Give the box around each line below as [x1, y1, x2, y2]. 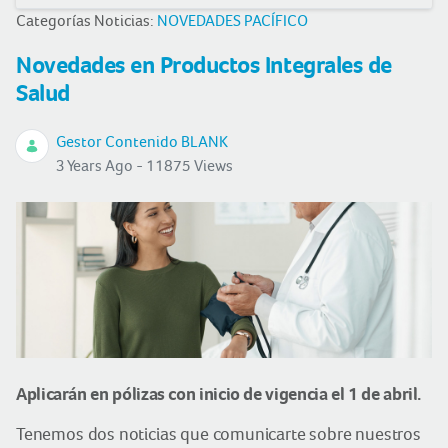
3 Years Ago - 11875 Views [56, 156, 233, 175]
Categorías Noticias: [16, 11, 157, 30]
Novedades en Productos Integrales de [16, 51, 392, 79]
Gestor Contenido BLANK [56, 132, 228, 151]
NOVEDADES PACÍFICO [157, 11, 308, 30]
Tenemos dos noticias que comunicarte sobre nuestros [16, 424, 421, 444]
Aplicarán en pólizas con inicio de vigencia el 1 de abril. [16, 383, 422, 405]
